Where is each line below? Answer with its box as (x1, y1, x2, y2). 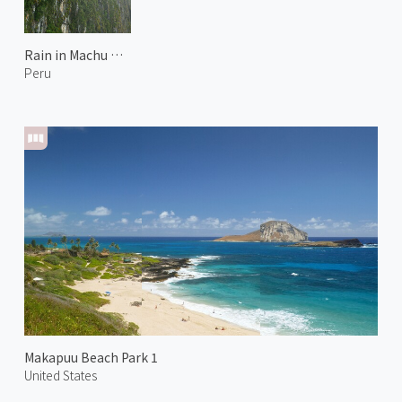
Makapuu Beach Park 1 (23, 348, 158, 367)
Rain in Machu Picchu (109, 45, 123, 64)
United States (23, 366, 97, 385)
